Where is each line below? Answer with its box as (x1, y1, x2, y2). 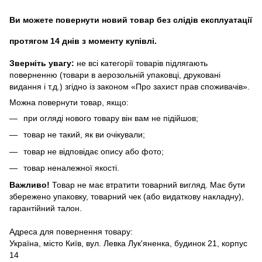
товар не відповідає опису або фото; (23, 146, 164, 156)
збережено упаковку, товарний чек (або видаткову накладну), (9, 191, 244, 201)
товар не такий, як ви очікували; (23, 130, 145, 140)
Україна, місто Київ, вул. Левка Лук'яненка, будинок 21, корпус (9, 238, 247, 248)
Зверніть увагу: (9, 58, 74, 68)
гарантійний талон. (9, 203, 82, 213)
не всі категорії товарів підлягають (74, 58, 208, 68)
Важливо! (9, 180, 50, 189)
